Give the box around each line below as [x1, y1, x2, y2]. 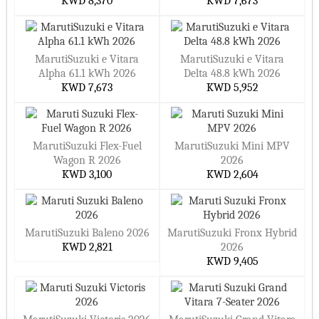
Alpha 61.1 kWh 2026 [38, 67, 136, 80]
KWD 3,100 [62, 168, 112, 181]
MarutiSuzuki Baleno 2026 [24, 226, 150, 239]
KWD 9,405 [206, 255, 258, 268]
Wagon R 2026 [53, 154, 121, 167]
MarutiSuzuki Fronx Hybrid [167, 226, 297, 239]
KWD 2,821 [61, 241, 113, 253]
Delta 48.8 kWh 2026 [184, 67, 281, 80]
